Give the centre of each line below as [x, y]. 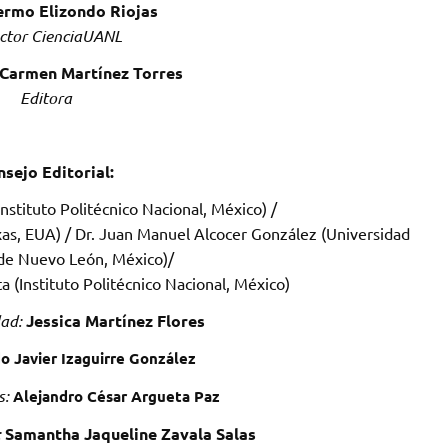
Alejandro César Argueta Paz [116, 395]
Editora [45, 97]
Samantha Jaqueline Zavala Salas [130, 433]
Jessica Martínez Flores [115, 320]
